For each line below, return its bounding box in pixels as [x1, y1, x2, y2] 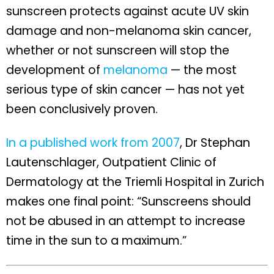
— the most [168, 62, 237, 79]
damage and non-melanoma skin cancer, [6, 23, 251, 40]
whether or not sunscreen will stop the [6, 42, 229, 59]
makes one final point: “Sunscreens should [6, 193, 251, 210]
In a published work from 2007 [6, 135, 180, 152]
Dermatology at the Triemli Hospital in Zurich [6, 174, 264, 191]
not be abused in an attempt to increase [6, 213, 245, 230]
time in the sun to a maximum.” [6, 232, 187, 250]
